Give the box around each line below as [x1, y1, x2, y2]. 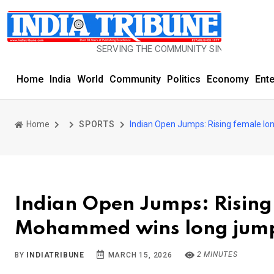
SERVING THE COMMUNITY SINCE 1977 [45, 43, 205, 54]
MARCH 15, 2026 [105, 251, 172, 259]
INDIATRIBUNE [26, 251, 85, 259]
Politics [167, 73, 201, 85]
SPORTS [79, 119, 115, 129]
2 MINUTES [194, 250, 238, 259]
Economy [207, 73, 249, 85]
